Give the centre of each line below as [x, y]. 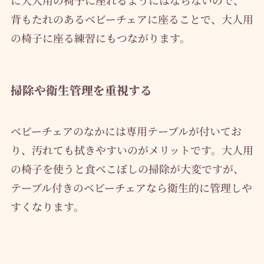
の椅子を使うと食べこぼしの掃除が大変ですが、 [127, 168]
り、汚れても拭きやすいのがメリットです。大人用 [132, 149]
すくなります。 [47, 206]
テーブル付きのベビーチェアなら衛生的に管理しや [131, 187]
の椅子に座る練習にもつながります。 [100, 38]
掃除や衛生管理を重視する [81, 90]
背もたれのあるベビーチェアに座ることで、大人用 [132, 19]
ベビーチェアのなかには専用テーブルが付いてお [126, 131]
